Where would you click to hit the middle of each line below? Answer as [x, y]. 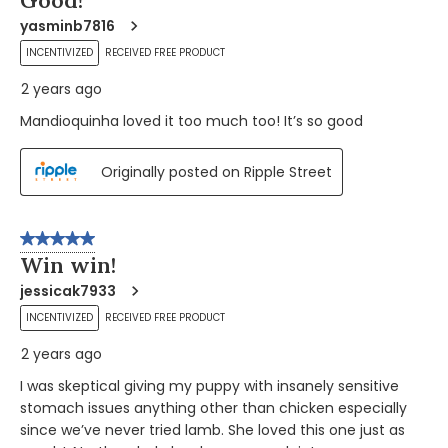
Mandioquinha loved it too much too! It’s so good [191, 120]
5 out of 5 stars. [80, 243]
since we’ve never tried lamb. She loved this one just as [212, 430]
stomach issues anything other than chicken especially [213, 408]
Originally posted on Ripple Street [216, 171]
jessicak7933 [68, 291]
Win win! [68, 265]
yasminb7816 [67, 25]
